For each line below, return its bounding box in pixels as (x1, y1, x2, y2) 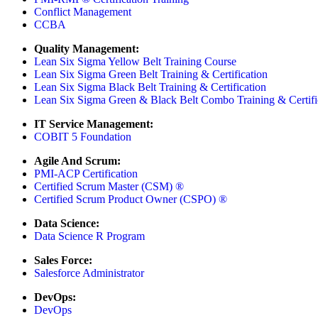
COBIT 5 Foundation (34, 130, 131, 143)
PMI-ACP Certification (34, 167, 138, 180)
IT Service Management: (34, 117, 153, 130)
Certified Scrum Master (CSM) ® (34, 180, 184, 192)
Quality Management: (34, 42, 139, 55)
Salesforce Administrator (34, 266, 144, 279)
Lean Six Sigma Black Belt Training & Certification (34, 80, 266, 93)
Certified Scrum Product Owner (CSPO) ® (34, 192, 227, 205)
